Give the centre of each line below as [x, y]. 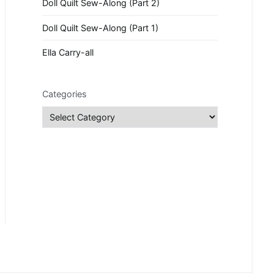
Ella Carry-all [68, 53]
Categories [65, 94]
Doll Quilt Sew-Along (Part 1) [100, 28]
